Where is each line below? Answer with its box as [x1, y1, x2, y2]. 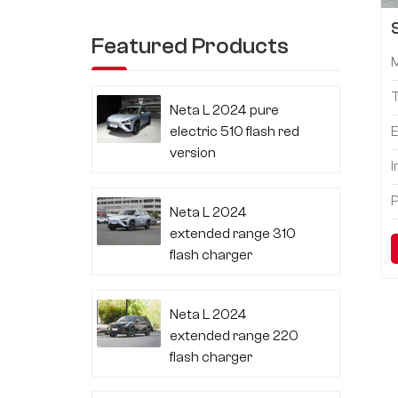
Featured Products [92, 33, 290, 60]
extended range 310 [170, 225, 297, 242]
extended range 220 [170, 327, 299, 344]
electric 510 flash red [170, 123, 300, 140]
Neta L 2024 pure [170, 102, 280, 119]
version [170, 145, 217, 162]
